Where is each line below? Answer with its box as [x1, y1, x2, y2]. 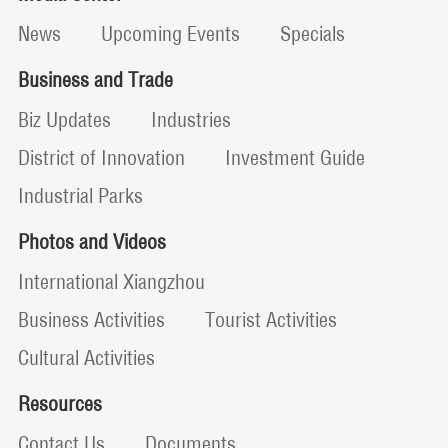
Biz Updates [17, 107, 111, 133]
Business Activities [17, 307, 165, 333]
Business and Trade [17, 67, 173, 93]
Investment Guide [224, 145, 365, 171]
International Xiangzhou [17, 269, 205, 295]
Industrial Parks [17, 183, 143, 209]
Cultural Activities [17, 345, 155, 371]
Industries [150, 107, 231, 133]
